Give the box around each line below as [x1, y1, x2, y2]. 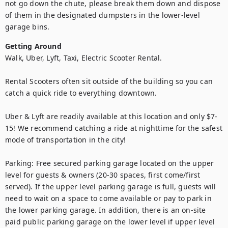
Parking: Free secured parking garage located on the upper [5, 158, 214, 168]
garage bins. [5, 22, 50, 32]
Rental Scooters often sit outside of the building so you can [5, 76, 213, 86]
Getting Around [5, 41, 62, 51]
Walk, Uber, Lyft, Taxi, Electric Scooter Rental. [5, 53, 162, 63]
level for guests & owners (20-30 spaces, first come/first [5, 170, 201, 180]
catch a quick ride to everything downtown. [5, 88, 157, 98]
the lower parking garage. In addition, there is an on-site [5, 205, 206, 215]
